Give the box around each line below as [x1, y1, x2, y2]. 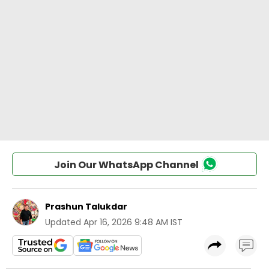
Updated [45, 216, 81, 228]
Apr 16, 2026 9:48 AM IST [83, 216, 183, 228]
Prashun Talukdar [45, 201, 127, 213]
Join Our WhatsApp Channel [53, 158, 199, 172]
